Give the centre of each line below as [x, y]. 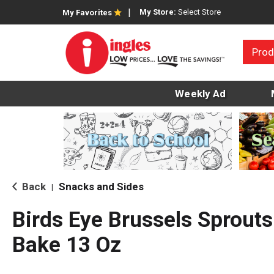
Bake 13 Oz [67, 245]
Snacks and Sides [101, 187]
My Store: [159, 12]
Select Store [199, 12]
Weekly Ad [201, 94]
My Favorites [87, 13]
